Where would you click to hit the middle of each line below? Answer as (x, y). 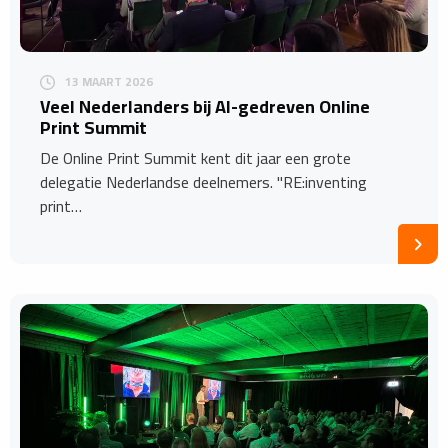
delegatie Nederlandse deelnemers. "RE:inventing (203, 182)
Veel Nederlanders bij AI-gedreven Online (205, 106)
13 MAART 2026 (109, 81)
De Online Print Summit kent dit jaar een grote (195, 158)
